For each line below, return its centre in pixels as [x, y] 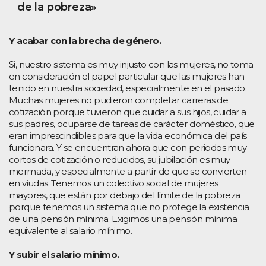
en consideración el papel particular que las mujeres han [127, 76]
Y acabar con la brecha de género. [85, 40]
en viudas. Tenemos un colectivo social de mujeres [114, 183]
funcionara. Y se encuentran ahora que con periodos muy [128, 147]
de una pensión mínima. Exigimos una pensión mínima [123, 218]
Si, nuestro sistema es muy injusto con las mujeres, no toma [131, 64]
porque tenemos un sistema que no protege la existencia [129, 207]
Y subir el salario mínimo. [64, 254]
